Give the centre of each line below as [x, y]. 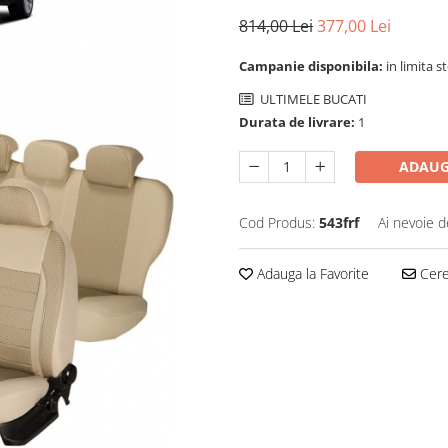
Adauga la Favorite [311, 273]
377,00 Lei [354, 26]
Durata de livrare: [297, 122]
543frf [339, 222]
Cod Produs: [277, 222]
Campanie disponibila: [312, 66]
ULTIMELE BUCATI [312, 99]
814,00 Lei [276, 26]
